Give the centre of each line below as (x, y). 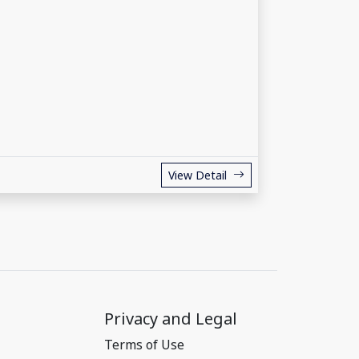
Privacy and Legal (171, 319)
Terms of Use (144, 345)
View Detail (198, 175)
